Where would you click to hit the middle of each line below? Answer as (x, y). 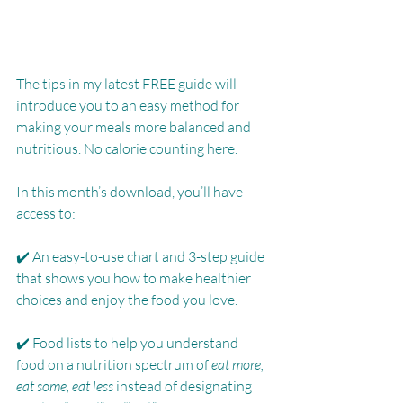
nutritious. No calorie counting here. (130, 148)
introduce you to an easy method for (129, 105)
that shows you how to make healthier (135, 278)
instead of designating (184, 385)
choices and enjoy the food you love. (127, 299)
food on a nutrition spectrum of (114, 364)
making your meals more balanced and (135, 126)
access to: (47, 213)
